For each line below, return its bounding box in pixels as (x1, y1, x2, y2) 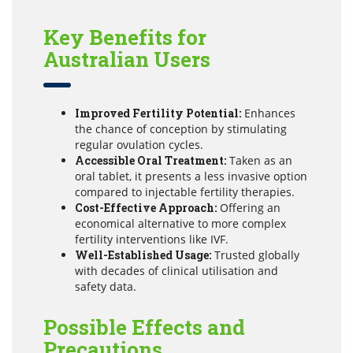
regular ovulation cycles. (75, 136, 203, 152)
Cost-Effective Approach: (75, 199, 217, 215)
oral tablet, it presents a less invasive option (75, 168, 307, 184)
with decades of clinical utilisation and (75, 262, 278, 278)
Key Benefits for (43, 23, 207, 50)
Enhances (241, 105, 295, 121)
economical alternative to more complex (75, 215, 286, 231)
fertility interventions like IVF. (75, 231, 229, 247)
